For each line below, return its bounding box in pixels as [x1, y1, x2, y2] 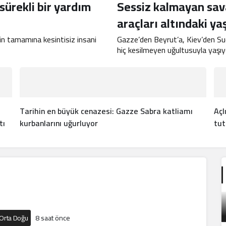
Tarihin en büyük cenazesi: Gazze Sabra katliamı [20, 103, 193, 119]
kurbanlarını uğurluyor [20, 116, 98, 131]
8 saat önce [35, 211, 71, 224]
